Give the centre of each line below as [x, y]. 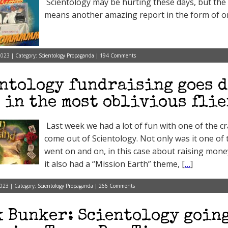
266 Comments [117, 186]
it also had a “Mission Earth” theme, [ [115, 164]
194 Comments [118, 55]
